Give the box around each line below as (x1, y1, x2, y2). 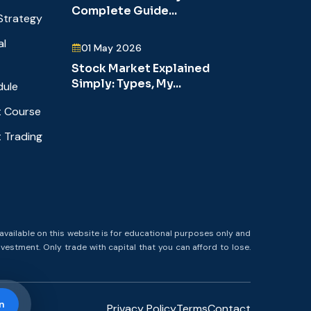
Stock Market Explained (72, 61, 210, 76)
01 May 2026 (81, 42, 142, 55)
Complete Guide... (72, 3, 177, 19)
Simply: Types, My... (72, 76, 181, 92)
